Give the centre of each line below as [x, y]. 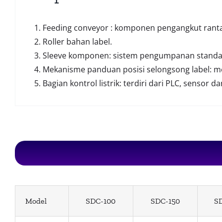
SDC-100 [101, 201]
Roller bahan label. [77, 42]
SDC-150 [165, 201]
